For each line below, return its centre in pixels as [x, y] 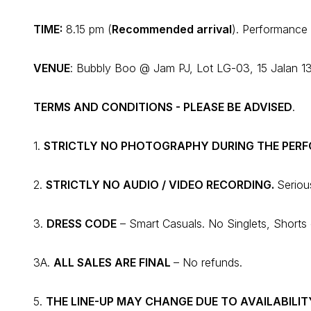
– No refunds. [208, 263]
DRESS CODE [82, 224]
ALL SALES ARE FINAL [114, 263]
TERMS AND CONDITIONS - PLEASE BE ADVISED [163, 107]
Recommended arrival [172, 30]
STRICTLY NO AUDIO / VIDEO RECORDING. [161, 185]
